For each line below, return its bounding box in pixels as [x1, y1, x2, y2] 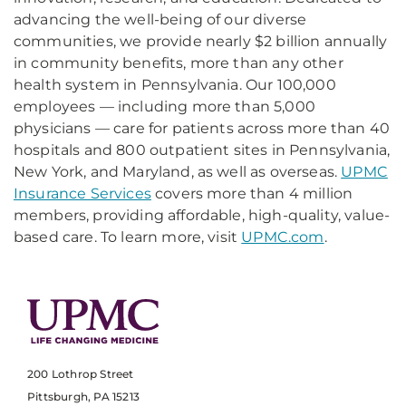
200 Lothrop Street [27, 367, 134, 382]
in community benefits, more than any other [14, 54, 343, 72]
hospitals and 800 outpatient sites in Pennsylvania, [14, 141, 391, 159]
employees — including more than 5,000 [14, 98, 315, 115]
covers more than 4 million [150, 185, 353, 202]
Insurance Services [14, 185, 151, 202]
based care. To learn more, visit [14, 228, 242, 246]
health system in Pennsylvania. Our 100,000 [14, 76, 336, 93]
